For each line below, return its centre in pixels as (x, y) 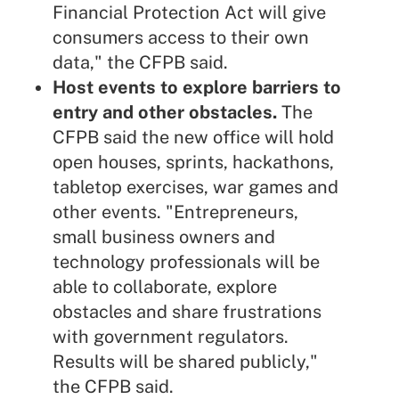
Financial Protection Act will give (189, 13)
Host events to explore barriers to (196, 88)
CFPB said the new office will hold (193, 138)
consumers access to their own (180, 38)
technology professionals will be (186, 262)
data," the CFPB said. (140, 63)
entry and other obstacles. (164, 113)
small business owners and (163, 237)
